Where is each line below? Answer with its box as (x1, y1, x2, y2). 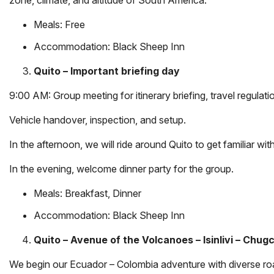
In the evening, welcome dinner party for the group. (9, 162, 234, 175)
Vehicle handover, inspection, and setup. (9, 113, 186, 126)
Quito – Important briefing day (34, 64, 180, 77)
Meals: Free (34, 18, 85, 31)
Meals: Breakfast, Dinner (34, 187, 141, 199)
